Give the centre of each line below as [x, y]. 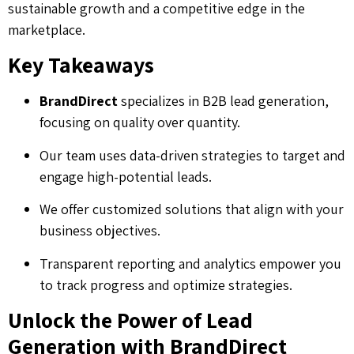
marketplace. [47, 30]
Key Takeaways [81, 65]
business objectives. [100, 231]
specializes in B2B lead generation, [223, 101]
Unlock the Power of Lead [130, 319]
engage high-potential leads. [126, 176]
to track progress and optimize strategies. [166, 284]
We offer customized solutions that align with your [192, 209]
